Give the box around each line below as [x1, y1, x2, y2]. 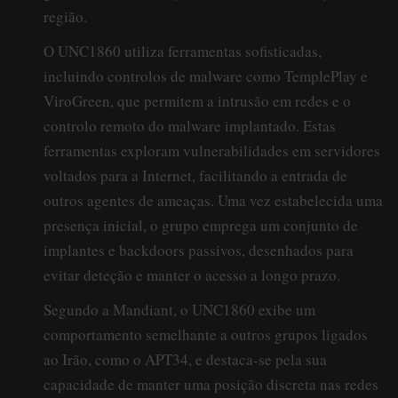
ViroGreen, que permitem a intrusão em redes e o [44, 90, 351, 111]
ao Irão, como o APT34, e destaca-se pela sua [44, 348, 327, 370]
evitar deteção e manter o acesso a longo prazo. [44, 264, 340, 285]
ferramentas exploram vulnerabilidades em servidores [44, 139, 380, 161]
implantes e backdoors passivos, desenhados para [44, 239, 354, 260]
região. [44, 5, 87, 27]
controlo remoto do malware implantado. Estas [44, 115, 336, 136]
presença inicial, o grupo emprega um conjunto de [44, 214, 358, 235]
